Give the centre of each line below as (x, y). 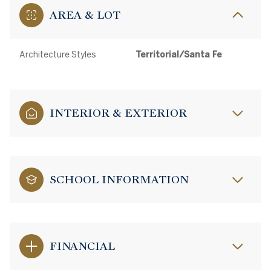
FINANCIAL (82, 246)
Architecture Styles (58, 54)
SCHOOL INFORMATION (119, 179)
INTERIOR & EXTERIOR (118, 113)
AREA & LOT (85, 15)
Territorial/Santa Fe (179, 54)
